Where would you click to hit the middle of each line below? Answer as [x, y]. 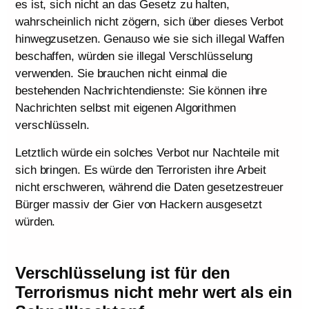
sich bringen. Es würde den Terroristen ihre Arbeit [141, 170]
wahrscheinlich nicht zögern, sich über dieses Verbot [149, 22]
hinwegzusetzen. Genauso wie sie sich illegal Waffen [150, 39]
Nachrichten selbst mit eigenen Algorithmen [126, 108]
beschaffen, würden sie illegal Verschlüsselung [134, 57]
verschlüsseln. [52, 126]
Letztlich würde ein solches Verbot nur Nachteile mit [147, 152]
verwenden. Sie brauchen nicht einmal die [121, 74]
